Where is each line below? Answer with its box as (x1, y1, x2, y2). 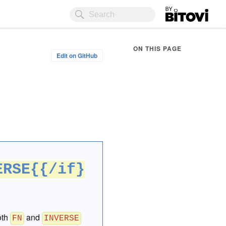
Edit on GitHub (56, 51, 97, 60)
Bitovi (165, 5, 186, 17)
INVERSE (44, 214, 80, 223)
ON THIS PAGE (133, 44, 182, 53)
